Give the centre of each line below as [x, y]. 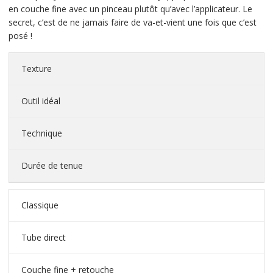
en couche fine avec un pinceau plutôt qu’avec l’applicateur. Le [130, 9]
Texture [36, 69]
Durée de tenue [52, 166]
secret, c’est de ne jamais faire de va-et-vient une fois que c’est [132, 23]
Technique [41, 133]
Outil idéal [41, 101]
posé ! [20, 36]
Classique [40, 205]
